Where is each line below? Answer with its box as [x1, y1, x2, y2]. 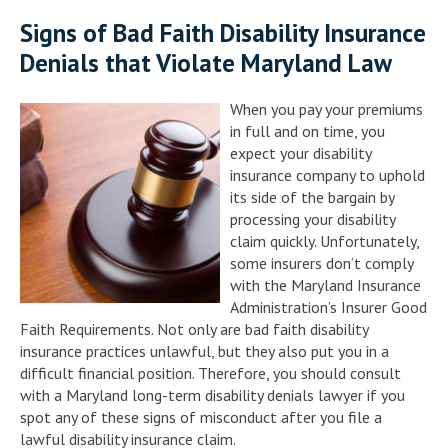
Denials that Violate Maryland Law [20, 46, 392, 79]
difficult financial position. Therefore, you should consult [20, 362, 401, 383]
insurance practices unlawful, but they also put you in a [20, 340, 389, 361]
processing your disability [230, 208, 395, 229]
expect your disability [230, 142, 371, 163]
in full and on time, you [230, 120, 385, 141]
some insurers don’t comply [230, 252, 413, 273]
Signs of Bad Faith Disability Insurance [20, 16, 426, 49]
